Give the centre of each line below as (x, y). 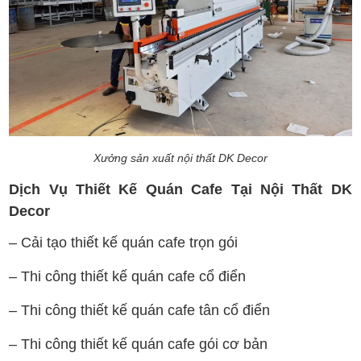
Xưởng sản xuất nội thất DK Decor (180, 158)
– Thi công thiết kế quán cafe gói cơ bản (139, 344)
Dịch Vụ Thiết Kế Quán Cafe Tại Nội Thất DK (180, 190)
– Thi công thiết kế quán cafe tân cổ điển (140, 311)
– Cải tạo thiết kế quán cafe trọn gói (124, 243)
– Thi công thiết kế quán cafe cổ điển (128, 277)
